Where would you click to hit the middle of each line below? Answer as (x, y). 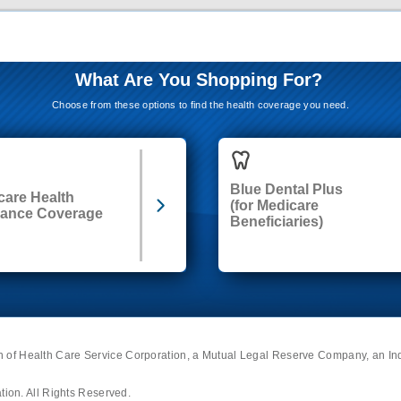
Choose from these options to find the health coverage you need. (200, 105)
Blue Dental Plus (286, 189)
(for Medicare (274, 205)
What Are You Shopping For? (198, 80)
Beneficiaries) (277, 221)
